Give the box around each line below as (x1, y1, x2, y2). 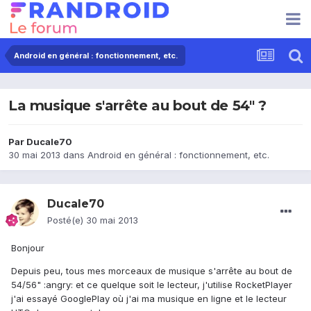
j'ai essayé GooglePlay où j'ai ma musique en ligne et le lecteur (11, 293, 287, 305)
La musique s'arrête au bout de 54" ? (8, 97, 267, 115)
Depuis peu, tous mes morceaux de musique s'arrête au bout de (11, 265, 292, 277)
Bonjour (11, 242, 44, 254)
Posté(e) (47, 215, 86, 226)
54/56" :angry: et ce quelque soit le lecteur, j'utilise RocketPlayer (11, 279, 292, 291)
